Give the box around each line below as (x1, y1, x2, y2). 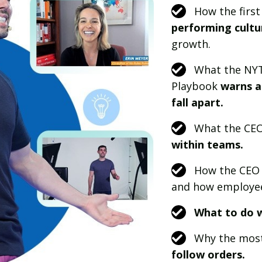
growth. (171, 36, 211, 51)
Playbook (171, 78, 220, 93)
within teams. (171, 137, 243, 151)
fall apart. (171, 95, 223, 109)
